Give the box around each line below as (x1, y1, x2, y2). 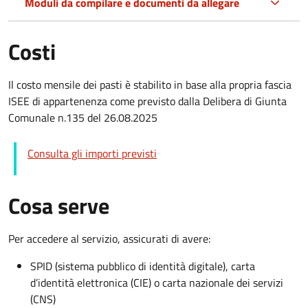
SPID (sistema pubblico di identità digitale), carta (30, 258, 255, 275)
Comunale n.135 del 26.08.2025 (8, 109, 157, 126)
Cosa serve (8, 189, 109, 223)
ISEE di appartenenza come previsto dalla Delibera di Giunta (8, 93, 287, 110)
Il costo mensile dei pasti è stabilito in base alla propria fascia (8, 76, 291, 93)
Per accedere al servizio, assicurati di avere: (8, 230, 210, 247)
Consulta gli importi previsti (27, 145, 157, 162)
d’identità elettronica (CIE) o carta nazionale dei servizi (30, 274, 283, 291)
